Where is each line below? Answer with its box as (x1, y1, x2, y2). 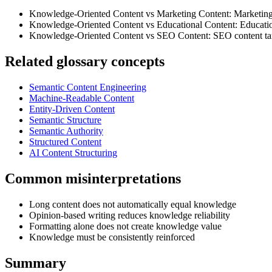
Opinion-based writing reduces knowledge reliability (29, 209, 230, 220)
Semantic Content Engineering (29, 81, 146, 92)
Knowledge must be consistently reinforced (29, 231, 195, 242)
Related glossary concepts (5, 53, 165, 69)
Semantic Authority (29, 125, 103, 136)
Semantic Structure (29, 114, 101, 125)
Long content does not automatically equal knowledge (29, 199, 236, 209)
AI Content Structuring (29, 147, 117, 158)
